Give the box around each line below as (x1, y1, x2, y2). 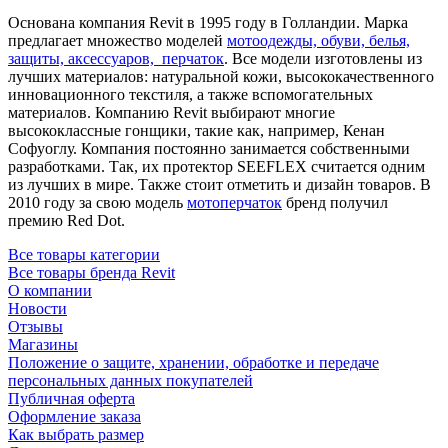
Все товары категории (8, 245, 160, 263)
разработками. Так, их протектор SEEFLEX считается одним (8, 157, 425, 175)
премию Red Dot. (8, 211, 125, 229)
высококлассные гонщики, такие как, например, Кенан (8, 121, 385, 139)
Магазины (8, 335, 78, 353)
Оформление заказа (8, 407, 141, 425)
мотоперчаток (187, 193, 282, 211)
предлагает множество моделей (8, 31, 227, 49)
